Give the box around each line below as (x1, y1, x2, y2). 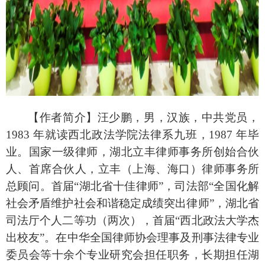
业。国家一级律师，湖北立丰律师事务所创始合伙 (6, 145, 259, 158)
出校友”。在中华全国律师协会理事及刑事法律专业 (6, 231, 259, 244)
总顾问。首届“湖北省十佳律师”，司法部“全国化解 (6, 179, 259, 192)
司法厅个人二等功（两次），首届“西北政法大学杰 (6, 214, 259, 227)
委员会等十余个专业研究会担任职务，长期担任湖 (6, 248, 259, 261)
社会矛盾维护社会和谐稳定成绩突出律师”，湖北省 (6, 196, 259, 209)
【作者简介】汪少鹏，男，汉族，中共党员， (28, 111, 259, 124)
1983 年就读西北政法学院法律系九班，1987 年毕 (6, 128, 259, 141)
